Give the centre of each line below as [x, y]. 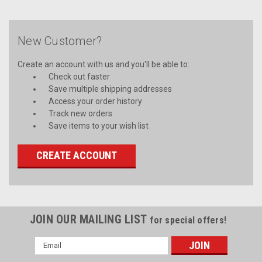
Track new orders [80, 113]
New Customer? [60, 41]
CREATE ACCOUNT [76, 155]
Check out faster [79, 76]
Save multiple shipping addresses [110, 89]
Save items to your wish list [98, 125]
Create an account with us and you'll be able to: [104, 64]
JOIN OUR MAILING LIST [90, 219]
